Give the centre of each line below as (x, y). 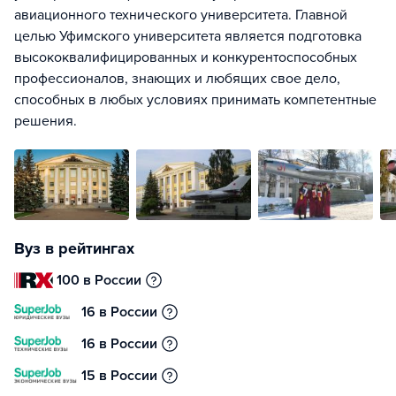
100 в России (99, 280)
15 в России (119, 376)
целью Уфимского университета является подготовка (188, 36)
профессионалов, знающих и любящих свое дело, (177, 79)
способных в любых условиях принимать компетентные (195, 100)
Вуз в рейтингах (74, 248)
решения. (46, 121)
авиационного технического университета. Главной (181, 15)
